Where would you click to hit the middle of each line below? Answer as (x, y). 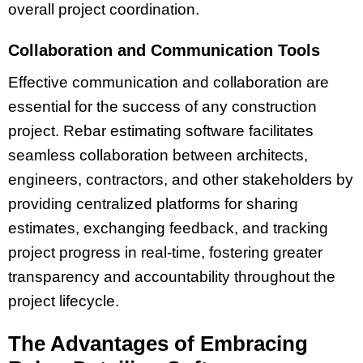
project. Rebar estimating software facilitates (161, 130)
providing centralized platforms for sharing (153, 203)
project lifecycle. (64, 301)
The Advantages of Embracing (158, 344)
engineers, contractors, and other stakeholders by (181, 179)
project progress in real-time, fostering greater (165, 252)
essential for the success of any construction (162, 106)
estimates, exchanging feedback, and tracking (168, 228)
